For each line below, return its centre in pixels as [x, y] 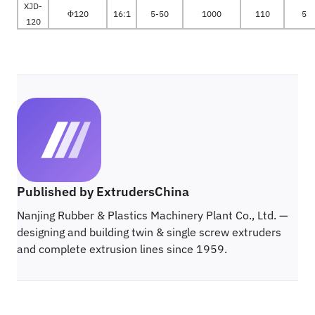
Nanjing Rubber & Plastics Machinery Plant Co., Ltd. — [152, 215]
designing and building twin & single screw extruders [149, 232]
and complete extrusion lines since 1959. [122, 249]
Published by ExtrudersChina [103, 192]
